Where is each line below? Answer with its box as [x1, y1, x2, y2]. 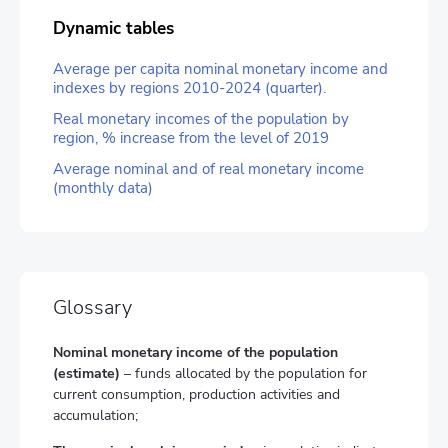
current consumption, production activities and [53, 385, 340, 404]
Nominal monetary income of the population [53, 343, 338, 362]
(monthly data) [53, 178, 153, 198]
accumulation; [53, 406, 138, 425]
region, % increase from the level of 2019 [53, 128, 329, 148]
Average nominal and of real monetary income [53, 159, 364, 179]
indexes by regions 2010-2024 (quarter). [53, 78, 326, 98]
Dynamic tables [53, 17, 174, 40]
